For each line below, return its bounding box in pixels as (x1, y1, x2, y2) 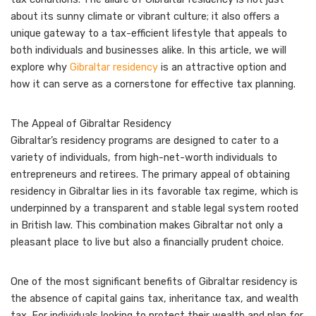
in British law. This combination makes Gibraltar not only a (11, 219, 283, 232)
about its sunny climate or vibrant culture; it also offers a (11, 11, 279, 23)
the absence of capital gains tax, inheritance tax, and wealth (11, 293, 298, 305)
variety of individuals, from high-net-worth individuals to (11, 152, 277, 164)
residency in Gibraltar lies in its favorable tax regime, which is (11, 186, 298, 198)
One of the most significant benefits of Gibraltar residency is (11, 276, 298, 288)
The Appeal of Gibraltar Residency (11, 118, 171, 130)
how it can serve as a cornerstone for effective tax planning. (11, 78, 296, 91)
